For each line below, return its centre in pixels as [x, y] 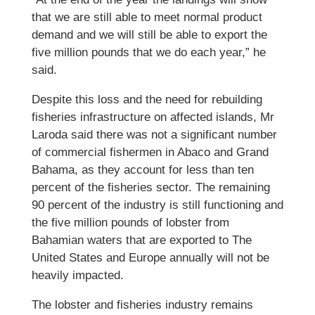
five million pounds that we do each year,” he [148, 52]
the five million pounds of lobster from [130, 223]
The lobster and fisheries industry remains [142, 305]
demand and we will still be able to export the [149, 35]
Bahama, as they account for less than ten [142, 170]
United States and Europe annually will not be [150, 258]
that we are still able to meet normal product [147, 17]
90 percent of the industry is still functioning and [157, 205]
